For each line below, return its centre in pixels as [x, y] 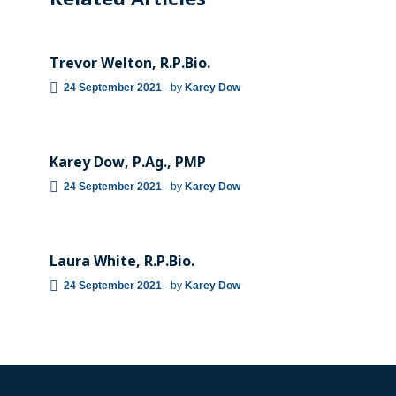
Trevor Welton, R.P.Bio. [129, 64]
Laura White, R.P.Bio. [122, 262]
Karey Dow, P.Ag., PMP [127, 163]
